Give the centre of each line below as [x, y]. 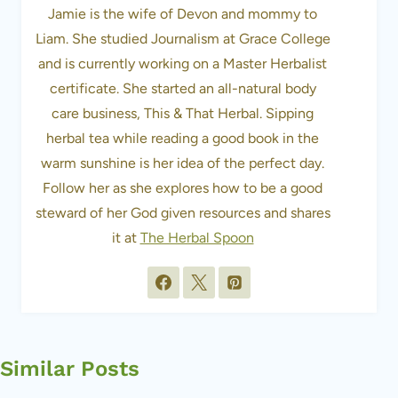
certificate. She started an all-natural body [183, 89]
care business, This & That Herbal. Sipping [183, 114]
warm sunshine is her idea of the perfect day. [183, 163]
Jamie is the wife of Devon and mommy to [183, 14]
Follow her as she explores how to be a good [183, 188]
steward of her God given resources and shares [183, 213]
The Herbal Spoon [197, 238]
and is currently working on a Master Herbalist [183, 64]
